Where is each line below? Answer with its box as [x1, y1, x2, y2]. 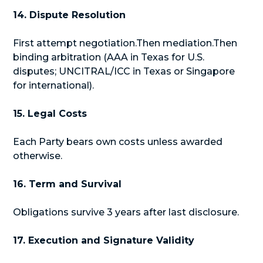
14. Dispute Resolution [13, 9, 126, 21]
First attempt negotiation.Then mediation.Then [13, 38, 238, 49]
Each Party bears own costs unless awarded [13, 136, 223, 147]
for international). [13, 80, 95, 91]
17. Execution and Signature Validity [13, 235, 195, 246]
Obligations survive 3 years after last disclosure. [13, 207, 240, 218]
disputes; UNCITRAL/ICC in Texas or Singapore [13, 66, 235, 77]
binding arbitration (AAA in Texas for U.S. [13, 52, 205, 63]
